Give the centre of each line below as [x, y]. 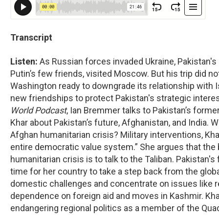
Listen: [25, 62]
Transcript [31, 38]
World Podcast [38, 110]
